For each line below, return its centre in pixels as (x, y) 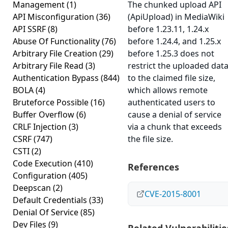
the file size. (150, 139)
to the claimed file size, (172, 78)
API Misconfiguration (54, 17)
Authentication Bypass (57, 78)
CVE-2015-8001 (173, 194)
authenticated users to (172, 102)
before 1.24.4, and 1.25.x (174, 41)
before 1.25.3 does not (171, 53)
